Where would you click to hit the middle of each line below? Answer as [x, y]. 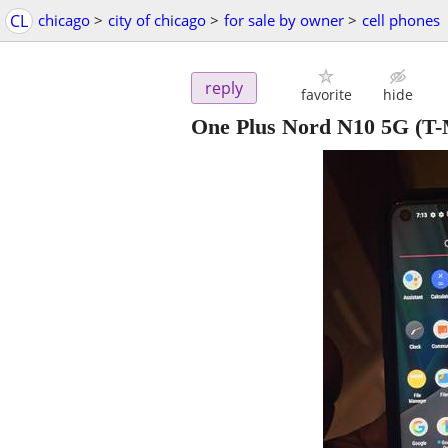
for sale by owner [284, 20]
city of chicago [157, 20]
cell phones [401, 20]
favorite [326, 95]
